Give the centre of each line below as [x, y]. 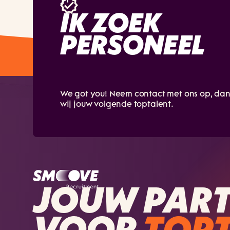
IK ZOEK [110, 25]
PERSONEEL [132, 47]
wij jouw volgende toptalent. [117, 104]
